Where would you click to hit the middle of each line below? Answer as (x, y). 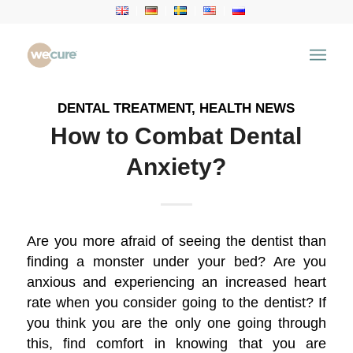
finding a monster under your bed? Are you (176, 261)
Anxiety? (176, 167)
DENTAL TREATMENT (125, 108)
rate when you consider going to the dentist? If (176, 302)
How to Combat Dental (176, 136)
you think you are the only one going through (176, 322)
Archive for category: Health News (128, 22)
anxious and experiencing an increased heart (176, 281)
